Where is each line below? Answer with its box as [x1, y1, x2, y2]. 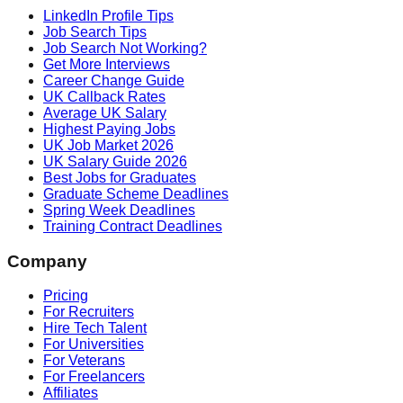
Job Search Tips [43, 23, 147, 40]
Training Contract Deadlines [43, 218, 222, 234]
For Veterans [43, 353, 125, 369]
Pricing [43, 288, 88, 304]
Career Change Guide [43, 72, 184, 88]
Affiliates [43, 385, 98, 401]
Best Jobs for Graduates [43, 169, 196, 185]
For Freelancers [43, 369, 145, 385]
